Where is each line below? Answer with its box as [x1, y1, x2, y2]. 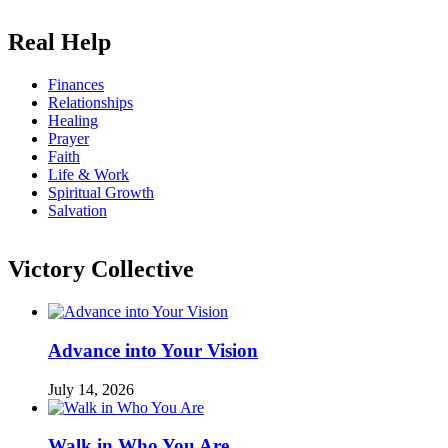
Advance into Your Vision [48, 339, 258, 361]
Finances [48, 76, 104, 94]
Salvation [48, 202, 107, 220]
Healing [48, 112, 98, 130]
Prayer [48, 130, 89, 148]
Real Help [8, 29, 111, 56]
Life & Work [48, 166, 129, 184]
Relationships [48, 94, 133, 112]
